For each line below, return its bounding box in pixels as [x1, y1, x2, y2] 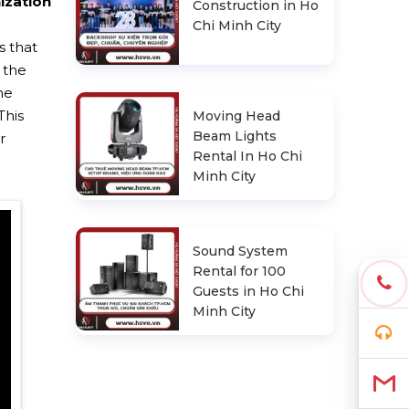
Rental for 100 [193, 262, 287, 279]
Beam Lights [193, 127, 278, 144]
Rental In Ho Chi [193, 147, 303, 164]
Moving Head [193, 107, 281, 124]
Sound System [193, 242, 288, 259]
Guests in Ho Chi [193, 282, 305, 299]
